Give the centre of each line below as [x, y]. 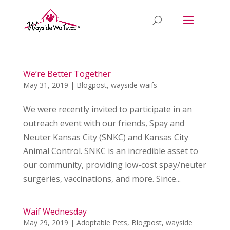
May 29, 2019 [45, 223]
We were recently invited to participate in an [107, 109]
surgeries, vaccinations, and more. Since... [102, 179]
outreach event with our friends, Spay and [103, 123]
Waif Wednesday [55, 212]
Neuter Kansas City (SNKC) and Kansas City [106, 137]
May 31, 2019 [45, 85]
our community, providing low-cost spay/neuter [114, 165]
